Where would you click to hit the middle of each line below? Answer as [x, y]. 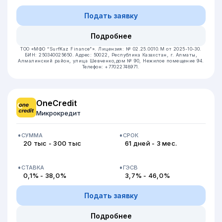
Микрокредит [58, 113]
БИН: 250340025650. [50, 55]
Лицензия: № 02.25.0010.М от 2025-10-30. [150, 49]
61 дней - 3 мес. [151, 143]
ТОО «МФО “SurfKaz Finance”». [59, 49]
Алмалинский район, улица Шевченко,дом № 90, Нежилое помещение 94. [111, 61]
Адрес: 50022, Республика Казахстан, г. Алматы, [137, 55]
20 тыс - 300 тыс [53, 143]
